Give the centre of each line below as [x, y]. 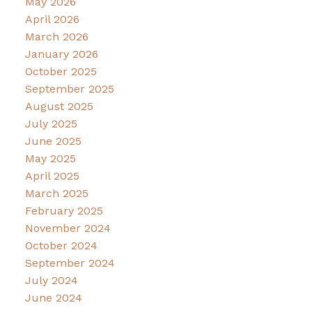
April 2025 [52, 175]
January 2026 [61, 54]
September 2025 [69, 88]
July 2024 [51, 280]
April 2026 [52, 19]
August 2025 [59, 106]
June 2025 [53, 141]
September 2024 [70, 263]
